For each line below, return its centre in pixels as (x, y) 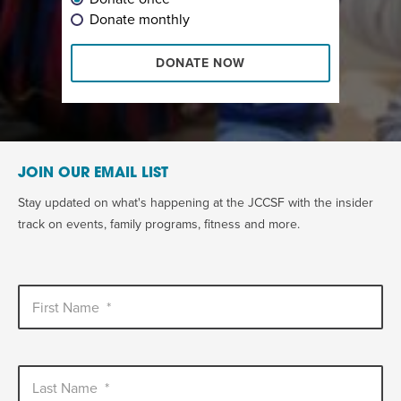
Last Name (65, 389)
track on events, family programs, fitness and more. (159, 225)
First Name (66, 308)
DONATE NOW (200, 64)
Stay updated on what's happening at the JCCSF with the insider (196, 203)
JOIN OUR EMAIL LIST (93, 174)
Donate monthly (140, 20)
